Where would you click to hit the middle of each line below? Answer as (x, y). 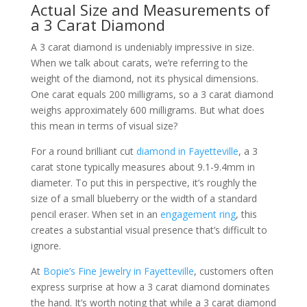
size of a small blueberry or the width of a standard (144, 198)
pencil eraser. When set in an (95, 214)
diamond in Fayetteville (187, 151)
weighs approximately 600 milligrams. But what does (147, 110)
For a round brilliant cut (83, 151)
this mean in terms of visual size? (104, 126)
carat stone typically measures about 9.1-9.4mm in (143, 167)
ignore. (46, 246)
